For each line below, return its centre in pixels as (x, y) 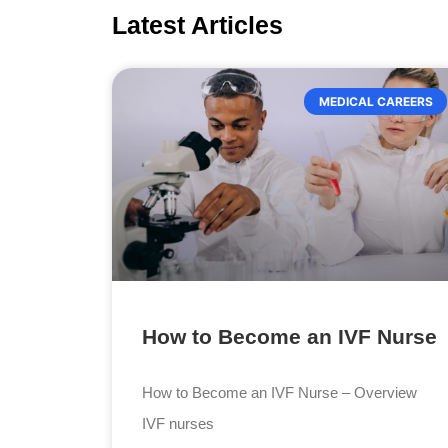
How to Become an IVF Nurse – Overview (280, 393)
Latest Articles (198, 25)
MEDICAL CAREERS (375, 101)
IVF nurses (178, 424)
